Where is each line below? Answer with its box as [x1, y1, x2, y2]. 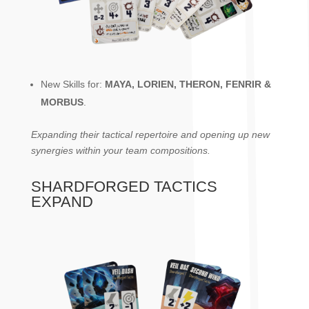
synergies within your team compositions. [30, 144, 210, 156]
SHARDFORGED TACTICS [30, 177, 217, 195]
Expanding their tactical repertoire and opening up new [30, 128, 270, 140]
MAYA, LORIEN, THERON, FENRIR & [104, 78, 271, 90]
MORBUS [40, 96, 83, 108]
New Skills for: [40, 78, 105, 90]
